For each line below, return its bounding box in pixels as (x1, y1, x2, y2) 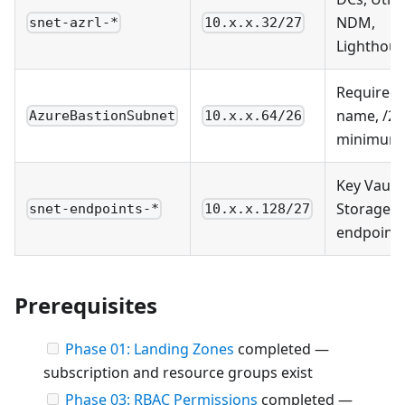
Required (336, 82, 399, 103)
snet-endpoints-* (29, 201, 160, 218)
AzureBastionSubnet (29, 108, 176, 125)
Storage (336, 199, 391, 220)
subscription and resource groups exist (43, 363, 313, 383)
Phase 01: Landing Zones (65, 339, 234, 360)
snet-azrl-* (29, 14, 119, 32)
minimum (336, 129, 402, 150)
